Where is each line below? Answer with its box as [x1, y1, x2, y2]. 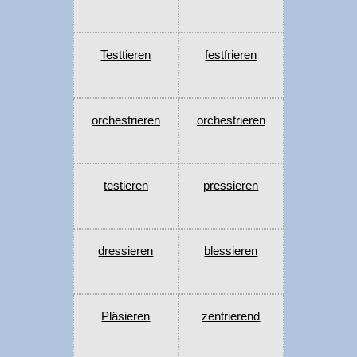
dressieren [98, 244, 154, 258]
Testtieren [100, 48, 151, 62]
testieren [103, 178, 148, 193]
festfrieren [205, 48, 257, 62]
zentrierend [202, 309, 261, 324]
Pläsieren [101, 309, 151, 324]
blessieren [204, 244, 258, 258]
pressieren [203, 178, 259, 193]
